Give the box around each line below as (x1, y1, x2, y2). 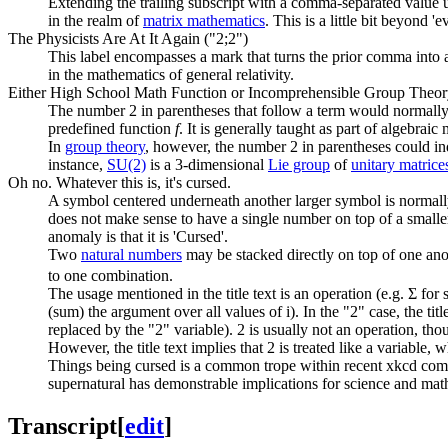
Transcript (8, 412, 117, 439)
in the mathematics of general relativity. (48, 66, 294, 84)
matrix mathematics (143, 12, 265, 30)
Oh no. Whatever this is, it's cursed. (8, 174, 231, 192)
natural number (81, 246, 176, 264)
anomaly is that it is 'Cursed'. (48, 228, 228, 246)
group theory (65, 138, 145, 156)
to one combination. (48, 266, 173, 284)
